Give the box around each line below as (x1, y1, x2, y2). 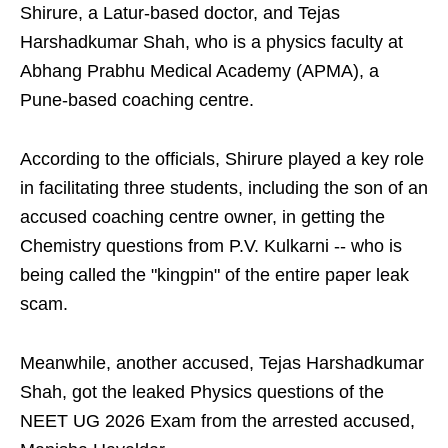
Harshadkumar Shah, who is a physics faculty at (20, 32, 403, 53)
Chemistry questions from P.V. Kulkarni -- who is (20, 236, 402, 257)
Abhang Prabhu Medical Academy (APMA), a (20, 61, 379, 82)
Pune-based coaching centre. (20, 90, 254, 111)
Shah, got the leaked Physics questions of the (20, 382, 384, 403)
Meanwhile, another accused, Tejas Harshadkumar (20, 353, 424, 374)
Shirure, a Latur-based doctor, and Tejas (20, 3, 340, 24)
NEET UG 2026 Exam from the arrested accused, (20, 411, 415, 432)
